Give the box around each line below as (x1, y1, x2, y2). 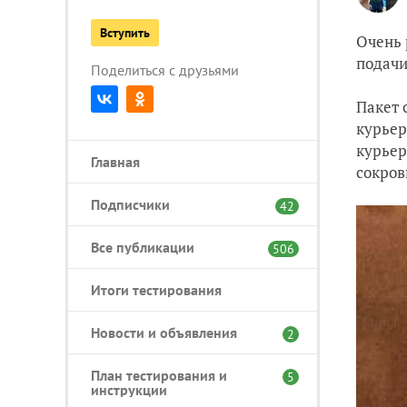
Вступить (100, 24, 150, 41)
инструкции (91, 380, 167, 399)
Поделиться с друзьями (91, 60, 239, 79)
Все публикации (91, 237, 194, 256)
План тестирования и (91, 365, 227, 384)
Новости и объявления (91, 323, 237, 342)
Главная (91, 152, 140, 171)
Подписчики (91, 194, 170, 213)
